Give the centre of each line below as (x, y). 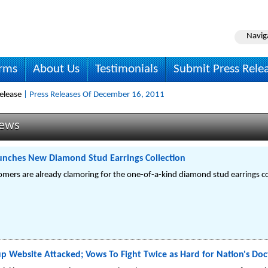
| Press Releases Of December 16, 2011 (93, 95)
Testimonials (127, 69)
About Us (56, 69)
